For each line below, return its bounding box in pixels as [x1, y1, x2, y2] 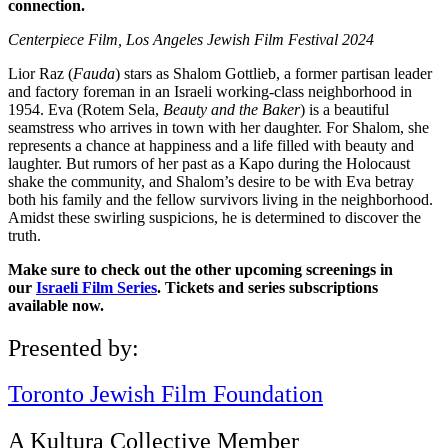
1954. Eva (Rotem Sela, [8, 100, 163, 118]
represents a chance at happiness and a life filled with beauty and [8, 136, 414, 154]
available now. [8, 296, 104, 314]
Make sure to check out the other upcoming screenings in [8, 260, 393, 278]
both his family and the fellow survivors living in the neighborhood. [8, 190, 433, 208]
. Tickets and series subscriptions [157, 278, 378, 296]
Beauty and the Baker [163, 100, 300, 118]
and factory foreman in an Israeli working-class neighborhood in [8, 82, 412, 100]
